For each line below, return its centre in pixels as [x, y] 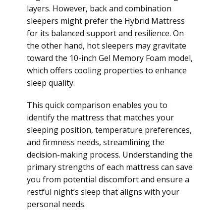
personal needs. [56, 204]
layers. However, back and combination [99, 8]
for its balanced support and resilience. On [105, 33]
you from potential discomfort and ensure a [108, 179]
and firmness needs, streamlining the [96, 142]
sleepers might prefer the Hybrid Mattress [106, 21]
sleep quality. [51, 83]
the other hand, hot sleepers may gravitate [107, 46]
